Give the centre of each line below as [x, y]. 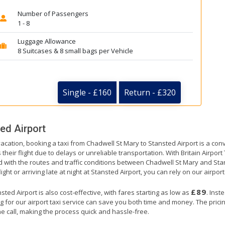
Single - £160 [87, 93]
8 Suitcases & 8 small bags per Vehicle [75, 51]
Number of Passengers [53, 14]
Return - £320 [150, 93]
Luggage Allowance [46, 41]
